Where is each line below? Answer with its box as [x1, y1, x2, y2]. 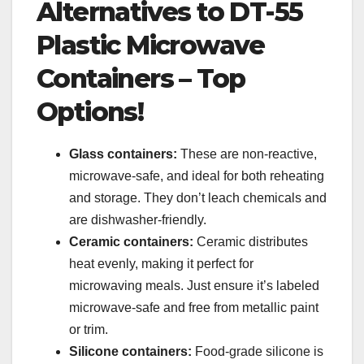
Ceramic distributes [197, 234, 308, 249]
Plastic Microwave [37, 28, 265, 61]
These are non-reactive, [180, 146, 317, 161]
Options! [37, 95, 144, 128]
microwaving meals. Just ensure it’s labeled [69, 278, 319, 292]
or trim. [69, 322, 108, 336]
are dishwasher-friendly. [69, 212, 206, 227]
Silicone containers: [69, 344, 195, 358]
